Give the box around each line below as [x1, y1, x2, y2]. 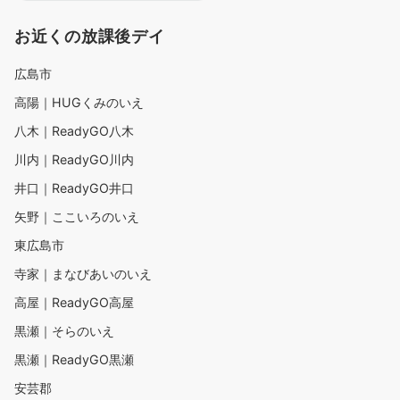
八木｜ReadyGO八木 [14, 123, 134, 139]
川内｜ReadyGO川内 [14, 152, 134, 168]
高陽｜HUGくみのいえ [14, 95, 144, 111]
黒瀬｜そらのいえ [14, 323, 114, 339]
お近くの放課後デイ [14, 26, 165, 46]
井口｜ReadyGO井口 [14, 180, 134, 196]
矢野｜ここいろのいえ [14, 209, 139, 225]
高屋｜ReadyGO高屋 [14, 295, 134, 311]
